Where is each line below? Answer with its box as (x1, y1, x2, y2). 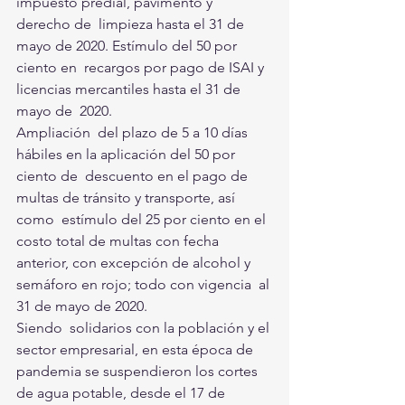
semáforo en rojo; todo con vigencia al (16, 275, 273, 293)
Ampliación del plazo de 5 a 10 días (16, 123, 251, 141)
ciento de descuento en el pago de (16, 166, 251, 184)
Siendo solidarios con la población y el (16, 318, 273, 336)
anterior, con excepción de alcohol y (16, 253, 254, 271)
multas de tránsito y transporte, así (16, 188, 239, 206)
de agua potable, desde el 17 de (16, 383, 232, 401)
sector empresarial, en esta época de (16, 340, 260, 358)
